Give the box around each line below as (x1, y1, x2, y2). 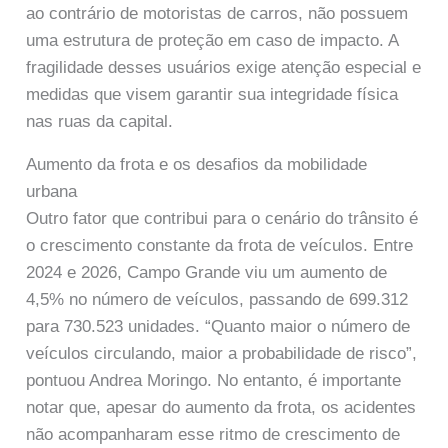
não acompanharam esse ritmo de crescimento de (26, 424, 401, 444)
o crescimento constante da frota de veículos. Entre (26, 235, 414, 255)
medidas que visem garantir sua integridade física (26, 85, 399, 105)
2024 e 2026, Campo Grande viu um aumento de (26, 262, 388, 282)
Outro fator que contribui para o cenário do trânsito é (26, 208, 419, 228)
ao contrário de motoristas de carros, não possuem (26, 4, 409, 24)
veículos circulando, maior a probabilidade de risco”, (26, 343, 418, 363)
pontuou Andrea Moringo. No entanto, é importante (26, 370, 402, 390)
